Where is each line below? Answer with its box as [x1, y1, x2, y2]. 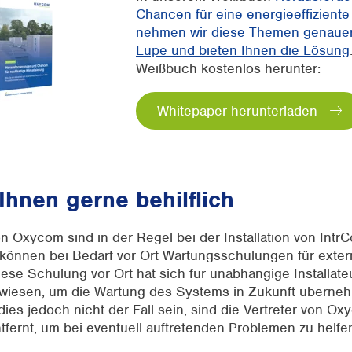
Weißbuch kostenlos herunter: [136, 59, 321, 77]
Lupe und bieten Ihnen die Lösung [136, 41, 350, 59]
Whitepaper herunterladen [157, 101, 317, 119]
